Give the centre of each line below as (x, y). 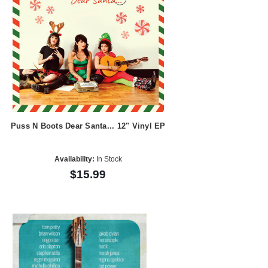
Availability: (74, 159)
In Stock (108, 159)
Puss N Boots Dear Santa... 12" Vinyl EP (88, 126)
